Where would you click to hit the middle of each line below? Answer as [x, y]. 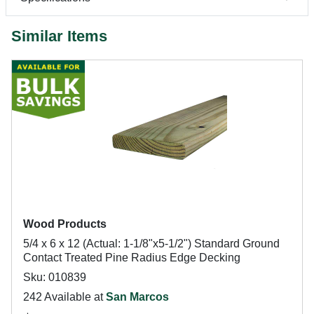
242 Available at [64, 297]
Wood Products [65, 224]
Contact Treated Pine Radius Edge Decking [132, 258]
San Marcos [137, 297]
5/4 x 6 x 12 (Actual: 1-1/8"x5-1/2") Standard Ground [151, 244]
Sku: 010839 [55, 277]
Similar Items [59, 36]
